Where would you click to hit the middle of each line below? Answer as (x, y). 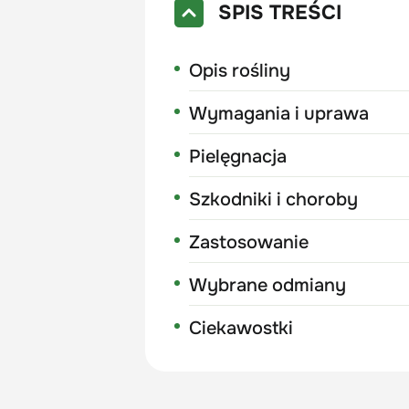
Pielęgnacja (238, 156)
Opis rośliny (240, 70)
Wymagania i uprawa (279, 113)
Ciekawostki (241, 328)
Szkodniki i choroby (274, 199)
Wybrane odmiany (268, 285)
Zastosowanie (249, 242)
